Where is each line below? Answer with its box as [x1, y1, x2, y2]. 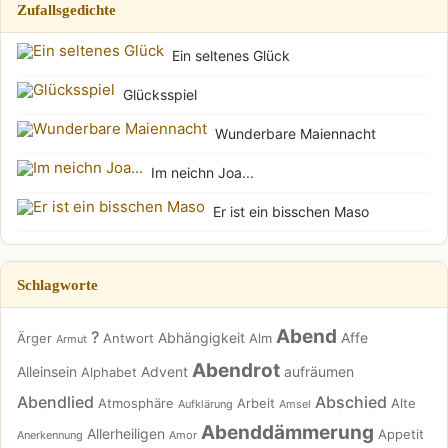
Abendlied [17, 391, 94, 412]
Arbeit [237, 394, 275, 411]
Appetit [378, 425, 424, 442]
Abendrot [192, 358, 280, 382]
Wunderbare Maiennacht [215, 124, 376, 142]
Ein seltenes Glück [172, 46, 290, 64]
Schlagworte [17, 275, 98, 293]
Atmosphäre [98, 394, 174, 411]
